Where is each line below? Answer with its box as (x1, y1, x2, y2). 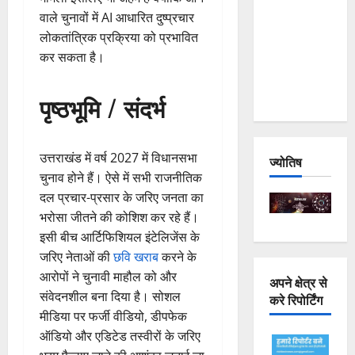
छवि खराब (113, 247, 158, 265)
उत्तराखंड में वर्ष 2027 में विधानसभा (40, 148, 197, 166)
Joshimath (269, 6, 322, 26)
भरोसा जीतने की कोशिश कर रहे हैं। (40, 208, 199, 226)
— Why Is (269, 26, 319, 46)
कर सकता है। (40, 48, 105, 66)
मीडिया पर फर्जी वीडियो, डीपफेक (40, 307, 187, 325)
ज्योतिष (269, 152, 302, 172)
